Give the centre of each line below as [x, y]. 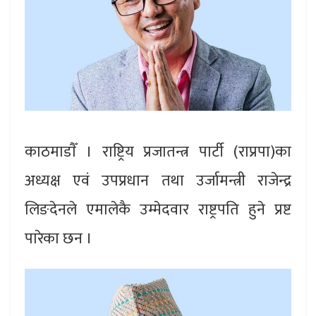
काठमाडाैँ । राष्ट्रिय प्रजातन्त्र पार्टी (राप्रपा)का [158, 152]
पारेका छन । [59, 238]
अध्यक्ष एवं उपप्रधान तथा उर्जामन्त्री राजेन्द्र [158, 181]
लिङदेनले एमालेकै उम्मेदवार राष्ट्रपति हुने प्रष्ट [158, 209]
